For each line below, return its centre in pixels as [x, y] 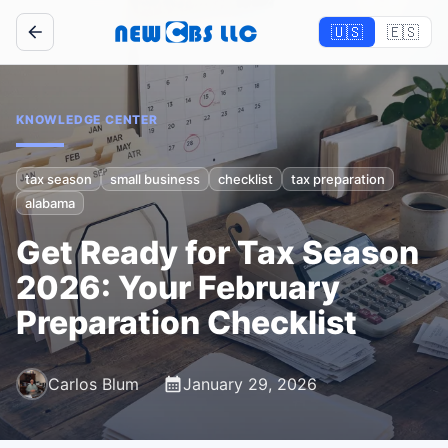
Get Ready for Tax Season [217, 252]
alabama [50, 202]
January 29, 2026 [250, 384]
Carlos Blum [93, 384]
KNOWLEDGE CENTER [87, 119]
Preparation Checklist [186, 322]
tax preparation [338, 178]
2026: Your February [178, 287]
